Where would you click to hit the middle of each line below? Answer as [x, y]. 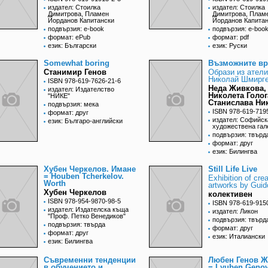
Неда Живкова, [237, 89]
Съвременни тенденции [90, 260]
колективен [230, 194]
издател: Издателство [81, 89]
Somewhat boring [77, 63]
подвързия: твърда [77, 225]
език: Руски [230, 46]
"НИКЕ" [59, 96]
